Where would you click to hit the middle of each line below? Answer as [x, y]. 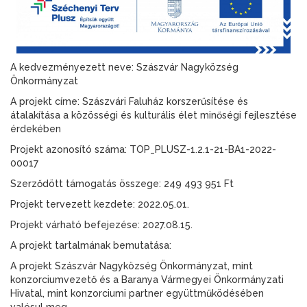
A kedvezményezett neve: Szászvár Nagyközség [124, 67]
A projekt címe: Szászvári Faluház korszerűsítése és [129, 102]
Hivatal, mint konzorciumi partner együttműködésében [137, 294]
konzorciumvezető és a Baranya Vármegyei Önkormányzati [147, 280]
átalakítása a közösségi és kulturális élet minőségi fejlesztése [153, 115]
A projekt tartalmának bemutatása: [91, 246]
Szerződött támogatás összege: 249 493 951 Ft [122, 184]
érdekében [36, 129]
